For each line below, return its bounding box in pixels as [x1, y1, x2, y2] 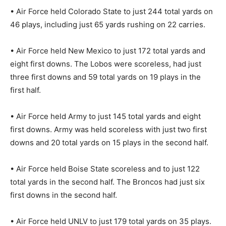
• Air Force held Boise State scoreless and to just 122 [10, 163, 200, 174]
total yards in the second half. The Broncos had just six [10, 177, 205, 187]
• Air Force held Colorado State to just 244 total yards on [10, 6, 213, 16]
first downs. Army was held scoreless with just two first [10, 124, 207, 134]
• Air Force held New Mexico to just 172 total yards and [10, 45, 205, 55]
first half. [10, 85, 41, 95]
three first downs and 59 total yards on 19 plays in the [10, 72, 201, 82]
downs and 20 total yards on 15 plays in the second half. [10, 137, 208, 147]
